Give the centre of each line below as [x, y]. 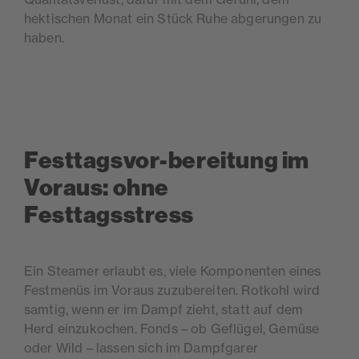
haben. [44, 38]
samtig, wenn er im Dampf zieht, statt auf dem [164, 310]
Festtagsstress [109, 216]
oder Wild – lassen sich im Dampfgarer [141, 348]
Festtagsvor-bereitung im [167, 161]
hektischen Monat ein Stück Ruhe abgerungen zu [173, 19]
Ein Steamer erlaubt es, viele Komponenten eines [173, 271]
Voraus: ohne [97, 188]
